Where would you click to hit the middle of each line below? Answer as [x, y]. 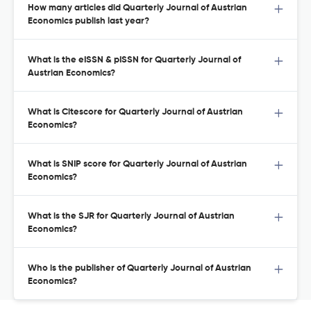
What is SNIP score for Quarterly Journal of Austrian [137, 165]
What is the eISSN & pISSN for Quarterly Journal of [134, 60]
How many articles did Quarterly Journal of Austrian [137, 8]
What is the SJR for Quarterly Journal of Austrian [131, 217]
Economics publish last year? [89, 22]
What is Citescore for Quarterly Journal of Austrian [135, 112]
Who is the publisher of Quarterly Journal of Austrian [140, 269]
